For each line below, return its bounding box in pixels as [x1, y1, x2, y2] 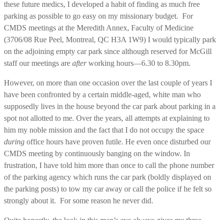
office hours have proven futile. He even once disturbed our [27, 137, 211, 146]
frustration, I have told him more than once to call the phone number [4, 161, 214, 169]
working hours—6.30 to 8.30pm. [88, 58, 191, 67]
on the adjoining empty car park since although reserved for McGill [4, 47, 212, 55]
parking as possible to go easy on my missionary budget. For [4, 11, 193, 20]
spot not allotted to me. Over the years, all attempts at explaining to [4, 113, 210, 122]
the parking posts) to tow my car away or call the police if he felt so [4, 184, 212, 193]
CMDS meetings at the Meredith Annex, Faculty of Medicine [4, 23, 193, 32]
